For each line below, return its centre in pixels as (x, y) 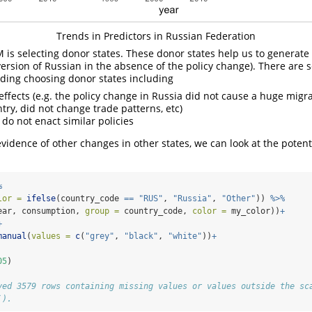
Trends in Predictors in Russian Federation (156, 36)
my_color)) (253, 211)
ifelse (41, 198)
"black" (141, 236)
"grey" (100, 236)
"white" (185, 236)
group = (102, 211)
